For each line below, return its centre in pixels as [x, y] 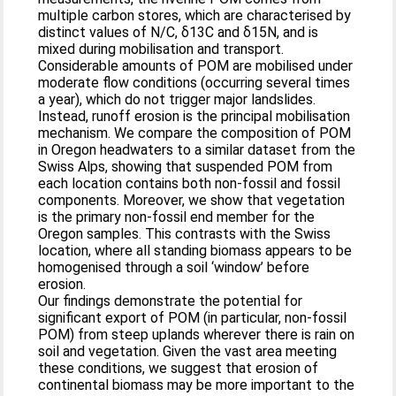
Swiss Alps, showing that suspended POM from [186, 167]
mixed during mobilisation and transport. [161, 49]
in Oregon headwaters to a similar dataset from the [197, 150]
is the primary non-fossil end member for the [177, 217]
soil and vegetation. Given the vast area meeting [188, 351]
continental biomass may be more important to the [197, 385]
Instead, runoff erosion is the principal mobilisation [194, 116]
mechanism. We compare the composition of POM [195, 133]
